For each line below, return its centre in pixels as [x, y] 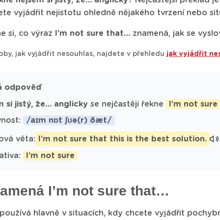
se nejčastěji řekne [127, 104]
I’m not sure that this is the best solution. [123, 139]
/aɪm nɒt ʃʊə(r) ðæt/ [69, 120]
